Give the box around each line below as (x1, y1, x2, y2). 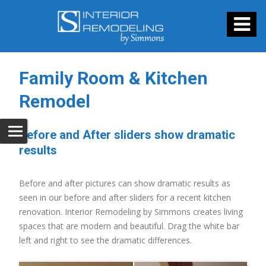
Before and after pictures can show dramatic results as (19, 178, 230, 189)
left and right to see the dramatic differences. (19, 235, 194, 246)
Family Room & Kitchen (19, 68, 208, 88)
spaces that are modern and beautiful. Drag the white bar (19, 220, 239, 232)
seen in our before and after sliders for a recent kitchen (19, 192, 231, 203)
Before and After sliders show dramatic (19, 128, 235, 142)
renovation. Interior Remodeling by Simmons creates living (19, 206, 243, 217)
